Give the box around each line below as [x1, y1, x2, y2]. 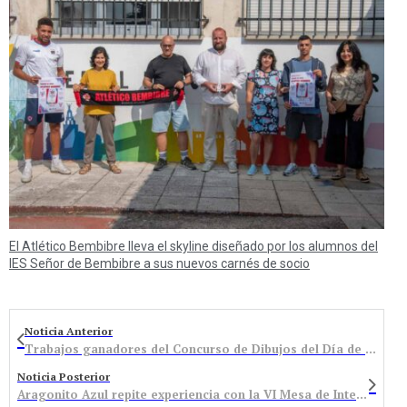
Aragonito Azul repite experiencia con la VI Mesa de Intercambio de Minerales [356, 386, 367, 403]
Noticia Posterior [17, 370, 110, 384]
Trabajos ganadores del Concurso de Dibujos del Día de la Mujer [365, 341, 376, 358]
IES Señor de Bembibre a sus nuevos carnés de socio [9, 256, 310, 272]
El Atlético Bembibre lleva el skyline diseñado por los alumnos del [9, 239, 378, 254]
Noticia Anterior [25, 324, 113, 339]
